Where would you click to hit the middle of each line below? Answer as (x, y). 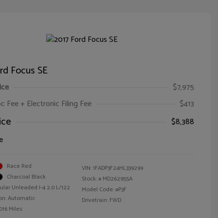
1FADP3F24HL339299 (118, 168)
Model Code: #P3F (104, 189)
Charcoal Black (26, 177)
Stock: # (91, 179)
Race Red (19, 166)
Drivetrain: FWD (101, 200)
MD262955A (118, 179)
